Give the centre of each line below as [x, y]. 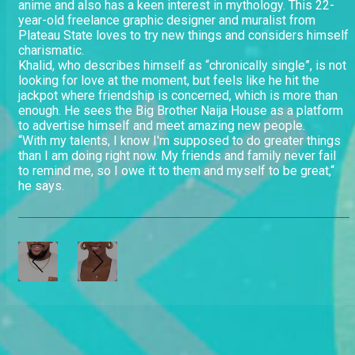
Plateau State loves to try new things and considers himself [183, 36]
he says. [41, 186]
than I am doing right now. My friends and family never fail [177, 156]
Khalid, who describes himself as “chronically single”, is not [182, 66]
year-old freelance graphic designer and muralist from [167, 21]
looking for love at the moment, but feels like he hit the [169, 81]
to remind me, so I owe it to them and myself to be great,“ [176, 171]
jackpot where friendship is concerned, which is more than [178, 96]
